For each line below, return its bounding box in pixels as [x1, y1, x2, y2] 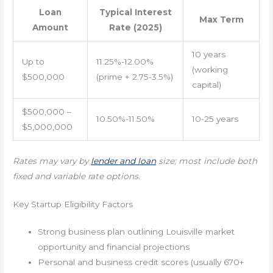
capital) [191, 80, 221, 90]
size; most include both [156, 155, 258, 166]
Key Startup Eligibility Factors [13, 199, 133, 210]
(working [191, 65, 228, 75]
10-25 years [191, 114, 238, 124]
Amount [32, 23, 69, 33]
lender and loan [91, 155, 157, 166]
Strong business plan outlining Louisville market [38, 227, 235, 237]
